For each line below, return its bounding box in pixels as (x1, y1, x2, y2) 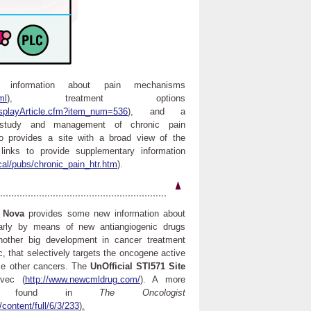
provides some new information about (24, 208, 186, 219)
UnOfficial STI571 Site (90, 261, 186, 271)
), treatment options (7, 93, 185, 103)
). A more (140, 274, 186, 285)
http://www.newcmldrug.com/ (24, 274, 140, 285)
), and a (128, 106, 185, 117)
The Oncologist (99, 287, 186, 298)
